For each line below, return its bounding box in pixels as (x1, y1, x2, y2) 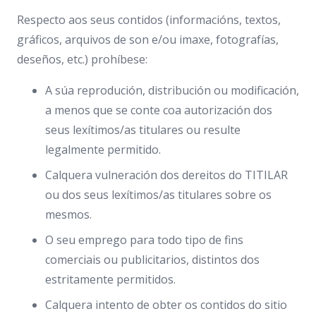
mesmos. (45, 207, 92, 222)
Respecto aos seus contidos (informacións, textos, (17, 12, 281, 28)
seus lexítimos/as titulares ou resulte (45, 122, 241, 138)
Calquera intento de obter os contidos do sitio (45, 297, 287, 312)
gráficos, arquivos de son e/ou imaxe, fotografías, (17, 32, 279, 47)
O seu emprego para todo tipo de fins (45, 232, 243, 248)
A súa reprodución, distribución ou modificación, (45, 83, 299, 98)
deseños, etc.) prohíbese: (17, 51, 147, 67)
